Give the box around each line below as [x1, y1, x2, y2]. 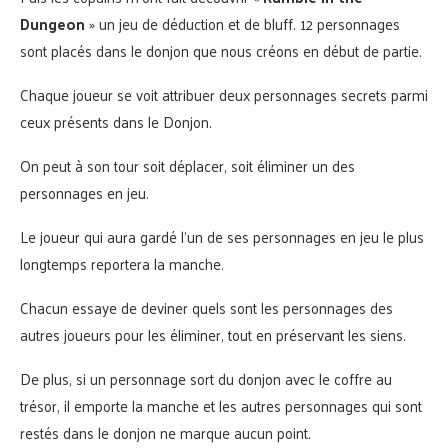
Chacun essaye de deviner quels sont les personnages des [20, 293, 393, 321]
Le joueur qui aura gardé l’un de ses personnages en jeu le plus [20, 222, 424, 250]
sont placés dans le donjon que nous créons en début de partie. [20, 36, 422, 64]
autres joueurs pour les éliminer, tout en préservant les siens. [20, 320, 406, 348]
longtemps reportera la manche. [20, 249, 224, 277]
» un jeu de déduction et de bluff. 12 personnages [85, 9, 400, 37]
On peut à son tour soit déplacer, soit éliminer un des [20, 151, 355, 179]
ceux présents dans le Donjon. [20, 107, 212, 135]
